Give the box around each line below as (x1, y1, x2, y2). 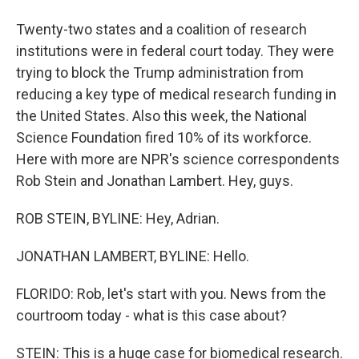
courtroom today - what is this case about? (16, 307, 287, 324)
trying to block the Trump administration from (16, 64, 304, 81)
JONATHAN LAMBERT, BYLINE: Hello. (16, 248, 249, 264)
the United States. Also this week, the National (16, 107, 307, 124)
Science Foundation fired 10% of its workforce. (16, 129, 312, 146)
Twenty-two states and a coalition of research (16, 21, 307, 38)
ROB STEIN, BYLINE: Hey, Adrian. (16, 210, 220, 227)
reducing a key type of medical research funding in (16, 86, 337, 103)
